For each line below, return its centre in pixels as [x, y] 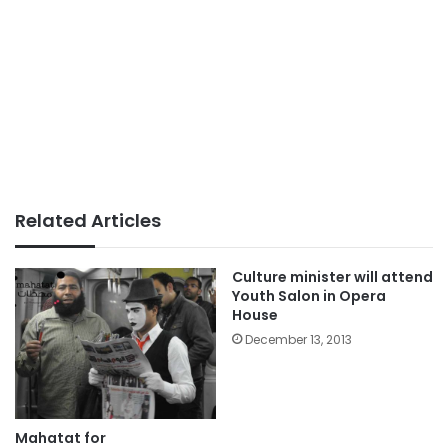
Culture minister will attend [332, 277]
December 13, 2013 [298, 339]
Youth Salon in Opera [309, 296]
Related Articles [88, 220]
